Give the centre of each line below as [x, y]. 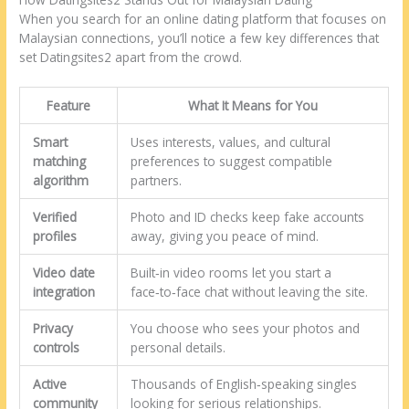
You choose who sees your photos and [245, 328]
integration [63, 291]
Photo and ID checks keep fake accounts [247, 216]
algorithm [60, 180]
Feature [69, 105]
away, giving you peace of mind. [224, 236]
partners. [156, 180]
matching [59, 161]
